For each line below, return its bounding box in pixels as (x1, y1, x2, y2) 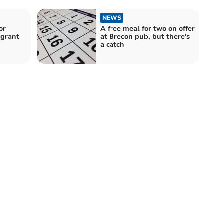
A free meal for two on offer (100, 23, 195, 33)
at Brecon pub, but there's (100, 31, 190, 41)
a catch (100, 39, 124, 49)
